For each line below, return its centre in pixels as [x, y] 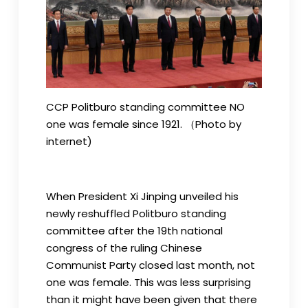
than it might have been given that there [151, 299]
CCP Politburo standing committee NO [145, 107]
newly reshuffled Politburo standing [136, 213]
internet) [69, 141]
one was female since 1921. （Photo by [143, 124]
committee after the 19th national [134, 230]
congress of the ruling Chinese [124, 247]
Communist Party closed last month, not [150, 265]
